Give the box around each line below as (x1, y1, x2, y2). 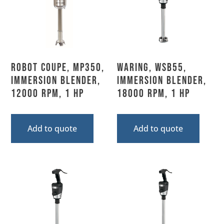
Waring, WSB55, (117, 60, 186, 74)
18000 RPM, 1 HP (117, 86, 190, 100)
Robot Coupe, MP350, (11, 60, 105, 74)
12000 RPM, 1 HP (11, 86, 84, 100)
